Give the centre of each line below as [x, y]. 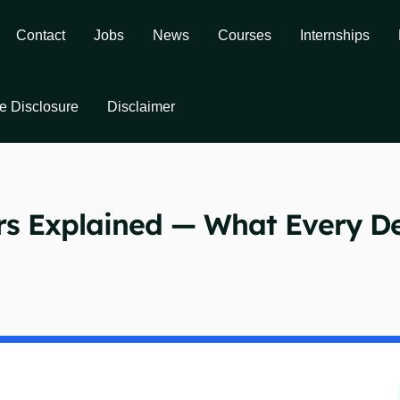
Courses [245, 35]
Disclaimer [141, 107]
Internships [335, 35]
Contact [41, 35]
